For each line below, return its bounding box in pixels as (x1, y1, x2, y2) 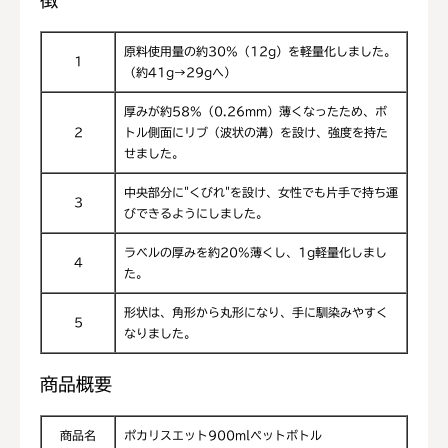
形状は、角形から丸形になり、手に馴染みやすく (124, 305, 388, 318)
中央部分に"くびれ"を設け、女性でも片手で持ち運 (124, 185, 398, 198)
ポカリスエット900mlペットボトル (124, 428, 322, 441)
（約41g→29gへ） (124, 65, 236, 78)
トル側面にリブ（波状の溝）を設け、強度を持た (124, 125, 388, 138)
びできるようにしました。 (124, 206, 268, 219)
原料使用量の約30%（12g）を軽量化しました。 (124, 44, 396, 57)
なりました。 (124, 326, 196, 339)
